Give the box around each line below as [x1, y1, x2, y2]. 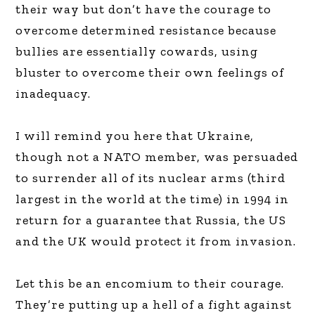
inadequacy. [15, 85, 91, 101]
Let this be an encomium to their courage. [15, 275, 285, 291]
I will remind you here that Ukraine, [15, 127, 255, 143]
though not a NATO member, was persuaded [15, 148, 299, 165]
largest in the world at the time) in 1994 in [15, 191, 290, 207]
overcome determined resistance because [15, 22, 277, 38]
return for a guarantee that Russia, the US [15, 212, 287, 228]
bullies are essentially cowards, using [15, 43, 259, 59]
